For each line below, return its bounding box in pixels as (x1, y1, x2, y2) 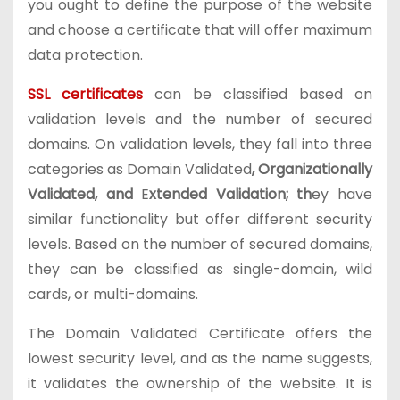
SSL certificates (28, 84, 143, 104)
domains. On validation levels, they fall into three (28, 134, 372, 154)
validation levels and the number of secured (28, 109, 372, 129)
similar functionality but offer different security (28, 209, 372, 229)
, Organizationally (252, 159, 372, 179)
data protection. (28, 45, 143, 65)
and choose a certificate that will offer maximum (28, 20, 372, 40)
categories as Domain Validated (28, 159, 252, 179)
